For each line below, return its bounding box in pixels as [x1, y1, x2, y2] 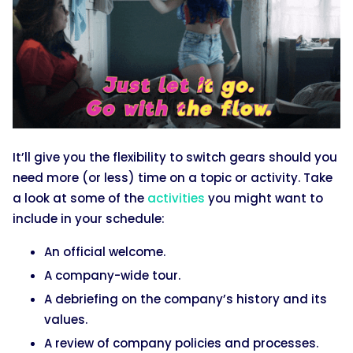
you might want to [205, 190, 323, 207]
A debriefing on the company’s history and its [44, 291, 327, 308]
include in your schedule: [13, 210, 165, 228]
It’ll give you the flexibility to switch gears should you [13, 149, 337, 166]
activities [147, 190, 205, 207]
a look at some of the [13, 190, 147, 207]
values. [44, 311, 87, 329]
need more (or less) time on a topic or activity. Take [13, 169, 333, 187]
